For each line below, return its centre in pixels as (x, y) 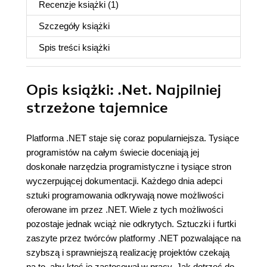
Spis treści (60, 48)
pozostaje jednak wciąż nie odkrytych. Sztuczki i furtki (131, 224)
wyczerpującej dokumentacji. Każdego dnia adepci (124, 181)
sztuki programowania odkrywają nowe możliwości (125, 195)
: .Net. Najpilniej (165, 90)
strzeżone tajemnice (97, 108)
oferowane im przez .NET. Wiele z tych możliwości (125, 210)
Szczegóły (60, 26)
